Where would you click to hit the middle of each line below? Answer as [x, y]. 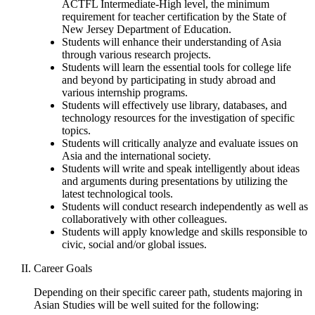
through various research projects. [136, 54]
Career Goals [63, 268]
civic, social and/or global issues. [134, 244]
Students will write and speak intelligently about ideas [181, 168]
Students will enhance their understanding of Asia [172, 41]
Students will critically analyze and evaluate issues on [180, 143]
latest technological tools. [117, 193]
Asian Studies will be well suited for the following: [146, 304]
